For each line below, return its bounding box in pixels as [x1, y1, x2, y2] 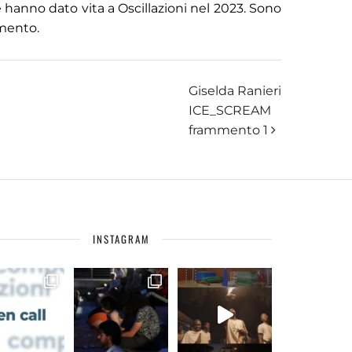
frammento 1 [189, 123, 271, 138]
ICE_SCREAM [189, 103, 271, 119]
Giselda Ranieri [189, 83, 281, 99]
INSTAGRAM [92, 231, 150, 247]
